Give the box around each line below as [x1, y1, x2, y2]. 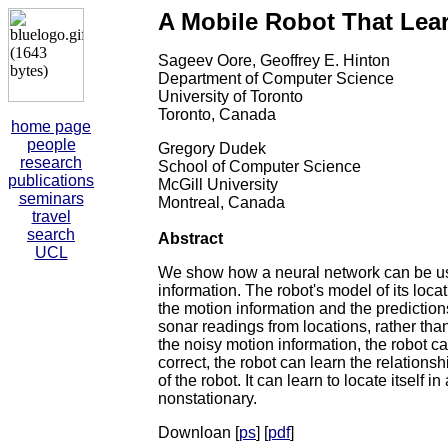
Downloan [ [158, 424, 239, 441]
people [26, 136, 76, 153]
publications [8, 172, 94, 189]
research [20, 154, 82, 171]
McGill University [158, 176, 278, 193]
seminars [18, 190, 84, 207]
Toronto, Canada [158, 106, 276, 123]
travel [31, 208, 71, 225]
